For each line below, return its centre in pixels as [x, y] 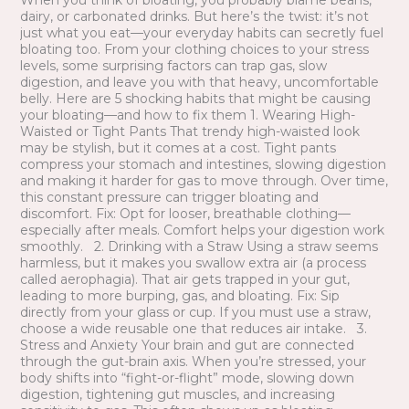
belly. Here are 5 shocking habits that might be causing [195, 99]
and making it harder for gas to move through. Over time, [204, 181]
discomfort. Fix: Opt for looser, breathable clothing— [185, 214]
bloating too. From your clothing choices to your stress [194, 50]
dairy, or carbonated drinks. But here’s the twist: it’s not [194, 17]
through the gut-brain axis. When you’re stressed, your [193, 362]
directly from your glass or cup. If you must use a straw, [195, 313]
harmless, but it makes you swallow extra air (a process [193, 263]
